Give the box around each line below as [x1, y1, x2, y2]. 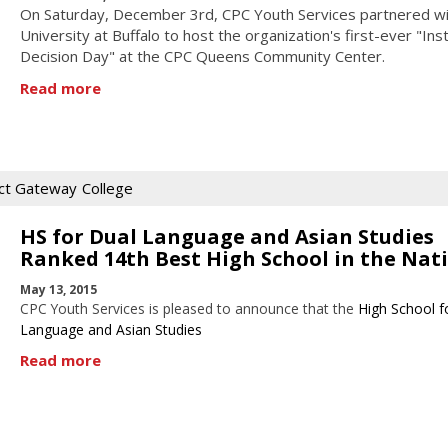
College [82, 178, 133, 199]
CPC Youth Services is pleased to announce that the [19, 298, 358, 318]
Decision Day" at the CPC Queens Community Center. [19, 46, 385, 67]
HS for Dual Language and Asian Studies [19, 223, 434, 251]
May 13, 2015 [19, 280, 97, 298]
